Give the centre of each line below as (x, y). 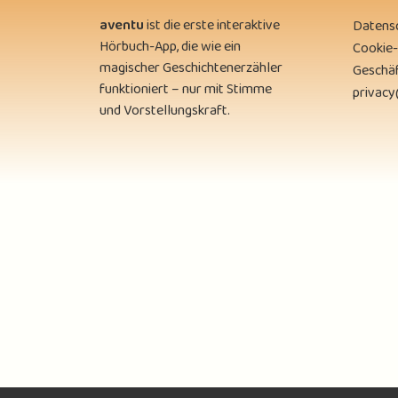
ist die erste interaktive (212, 26)
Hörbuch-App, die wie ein (170, 47)
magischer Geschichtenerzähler (191, 68)
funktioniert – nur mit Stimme (186, 90)
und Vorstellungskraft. (165, 111)
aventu (122, 26)
